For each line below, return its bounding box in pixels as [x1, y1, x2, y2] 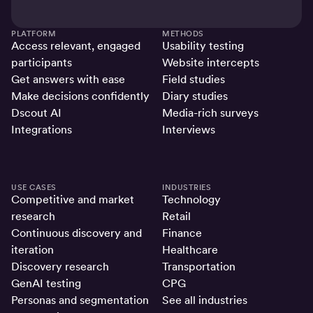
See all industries [162, 293, 247, 307]
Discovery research [11, 260, 109, 274]
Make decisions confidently [11, 89, 150, 103]
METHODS [162, 29, 204, 39]
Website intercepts [162, 56, 259, 70]
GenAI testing [11, 277, 81, 291]
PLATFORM [11, 29, 56, 39]
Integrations [11, 123, 72, 137]
